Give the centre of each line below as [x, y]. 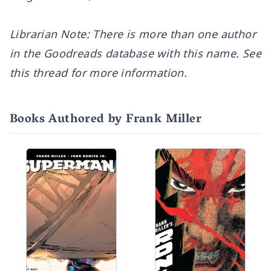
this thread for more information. [99, 73]
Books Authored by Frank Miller [106, 120]
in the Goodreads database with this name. [126, 53]
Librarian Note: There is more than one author [133, 34]
